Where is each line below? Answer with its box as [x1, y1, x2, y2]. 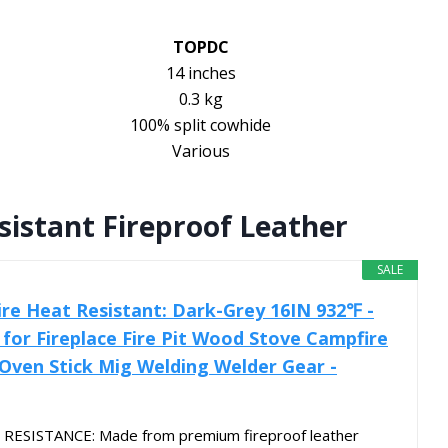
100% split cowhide [130, 114, 271, 137]
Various [171, 140, 230, 163]
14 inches [165, 62, 236, 85]
